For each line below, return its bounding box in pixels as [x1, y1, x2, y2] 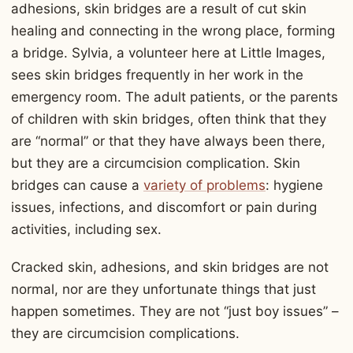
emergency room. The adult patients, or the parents [11, 89, 338, 106]
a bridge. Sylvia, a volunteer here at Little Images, [11, 45, 325, 61]
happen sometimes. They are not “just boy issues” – [11, 303, 339, 319]
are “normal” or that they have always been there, [11, 133, 325, 150]
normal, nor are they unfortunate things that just [11, 281, 316, 297]
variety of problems [143, 177, 266, 194]
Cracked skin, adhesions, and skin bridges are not [11, 258, 329, 275]
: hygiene [266, 177, 323, 194]
